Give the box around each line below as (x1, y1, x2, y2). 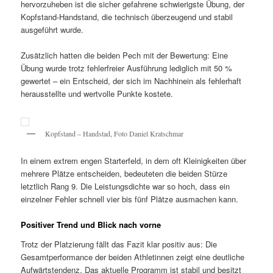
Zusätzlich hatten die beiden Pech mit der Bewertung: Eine (21, 49, 229, 62)
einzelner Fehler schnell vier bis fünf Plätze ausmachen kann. (21, 193, 239, 205)
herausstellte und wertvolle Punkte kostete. (21, 88, 174, 100)
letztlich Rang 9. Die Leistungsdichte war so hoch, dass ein (21, 180, 230, 193)
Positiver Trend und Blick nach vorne (21, 219, 161, 231)
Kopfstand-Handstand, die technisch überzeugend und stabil (21, 11, 233, 23)
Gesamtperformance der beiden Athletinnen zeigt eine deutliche (21, 250, 245, 263)
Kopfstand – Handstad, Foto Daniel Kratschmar (45, 128, 184, 138)
